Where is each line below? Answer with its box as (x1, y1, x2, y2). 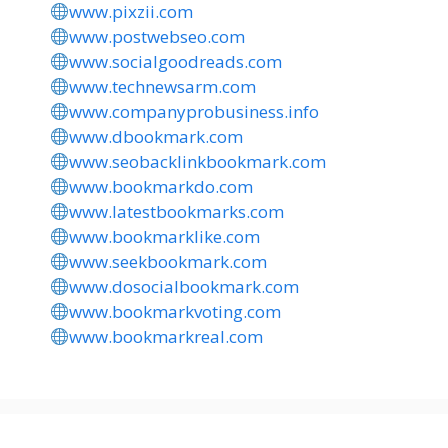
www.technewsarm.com (69, 75, 257, 98)
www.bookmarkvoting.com (69, 300, 282, 323)
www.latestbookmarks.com (69, 200, 285, 223)
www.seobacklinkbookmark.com (69, 150, 327, 173)
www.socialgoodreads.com (69, 50, 283, 73)
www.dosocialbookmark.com (69, 275, 300, 298)
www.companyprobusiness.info (69, 100, 320, 123)
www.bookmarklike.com (69, 225, 261, 248)
